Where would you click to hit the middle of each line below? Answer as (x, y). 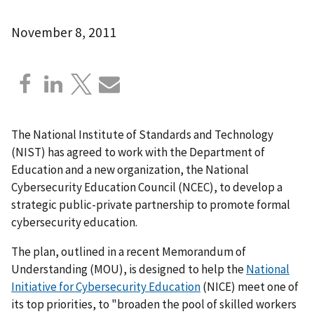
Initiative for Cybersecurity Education (106, 286)
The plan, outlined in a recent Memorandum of (129, 251)
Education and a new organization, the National (130, 169)
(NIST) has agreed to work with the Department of (138, 152)
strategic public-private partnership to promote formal (151, 204)
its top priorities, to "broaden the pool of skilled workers (154, 304)
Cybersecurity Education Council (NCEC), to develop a (147, 187)
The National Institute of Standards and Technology (142, 134)
